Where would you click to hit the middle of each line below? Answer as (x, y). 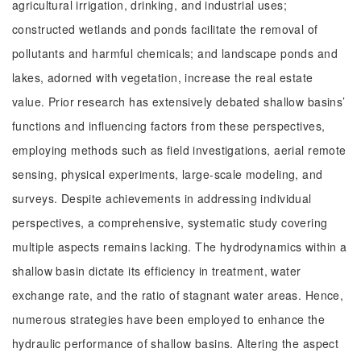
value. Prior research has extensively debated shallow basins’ (179, 102)
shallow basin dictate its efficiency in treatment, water (157, 271)
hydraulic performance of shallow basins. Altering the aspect (176, 343)
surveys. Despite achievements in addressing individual (162, 198)
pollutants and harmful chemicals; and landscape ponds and (175, 53)
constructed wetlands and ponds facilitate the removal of (165, 29)
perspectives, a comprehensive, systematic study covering (170, 222)
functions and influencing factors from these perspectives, (169, 126)
